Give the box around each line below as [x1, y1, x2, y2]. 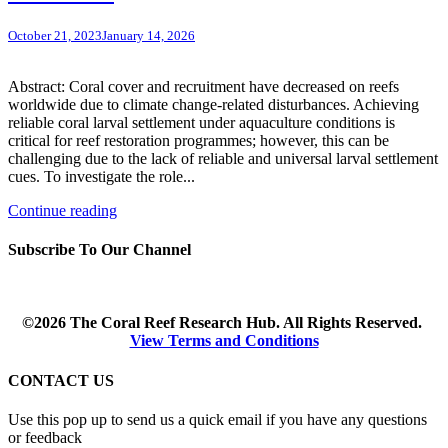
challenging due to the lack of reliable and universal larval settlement [8, 149, 438, 167]
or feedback [8, 428, 82, 446]
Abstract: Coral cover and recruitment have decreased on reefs [8, 77, 399, 95]
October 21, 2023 [8, 27, 102, 43]
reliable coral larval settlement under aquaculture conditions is [8, 113, 395, 131]
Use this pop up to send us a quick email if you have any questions [8, 410, 427, 428]
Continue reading [8, 201, 117, 219]
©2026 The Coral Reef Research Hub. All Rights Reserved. [22, 314, 426, 332]
